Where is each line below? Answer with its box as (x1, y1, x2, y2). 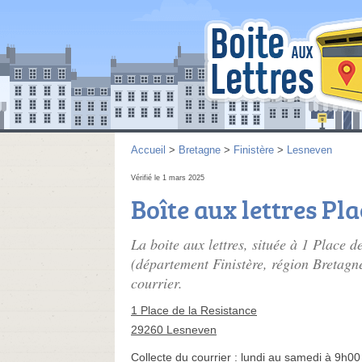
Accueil (131, 144, 166, 156)
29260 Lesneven (131, 323, 217, 336)
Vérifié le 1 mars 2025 (131, 174, 204, 182)
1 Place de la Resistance (131, 304, 257, 317)
